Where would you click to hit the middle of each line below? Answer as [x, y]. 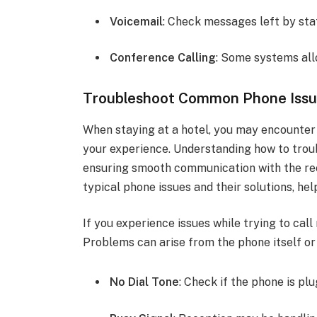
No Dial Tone [145, 282]
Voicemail [137, 21]
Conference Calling [163, 58]
